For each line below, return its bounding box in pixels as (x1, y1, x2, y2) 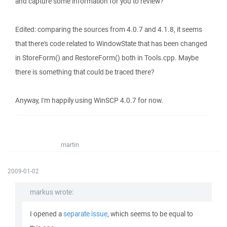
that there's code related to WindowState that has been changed (15, 39, 207, 48)
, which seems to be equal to (107, 209, 193, 218)
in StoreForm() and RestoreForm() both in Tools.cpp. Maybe (15, 53, 199, 62)
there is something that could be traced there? (15, 67, 154, 77)
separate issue (63, 209, 107, 218)
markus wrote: (30, 187, 73, 197)
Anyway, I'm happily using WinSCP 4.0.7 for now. (15, 96, 163, 105)
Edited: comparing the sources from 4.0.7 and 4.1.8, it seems (15, 25, 202, 34)
